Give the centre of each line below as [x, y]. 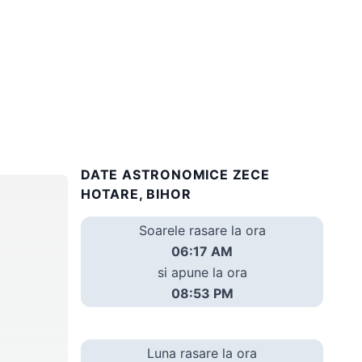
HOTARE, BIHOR [136, 194]
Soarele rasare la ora [202, 230]
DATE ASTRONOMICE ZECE [175, 174]
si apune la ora [202, 272]
